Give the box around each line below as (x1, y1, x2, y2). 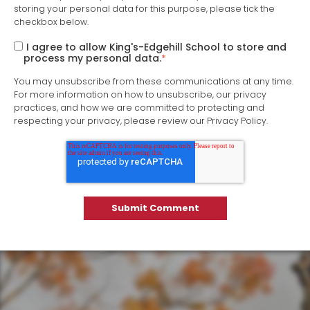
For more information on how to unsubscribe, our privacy (14, 89, 266, 101)
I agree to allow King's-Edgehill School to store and (26, 40, 286, 55)
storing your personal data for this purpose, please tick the (14, 2, 275, 15)
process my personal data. (24, 51, 161, 66)
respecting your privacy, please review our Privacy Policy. (14, 115, 268, 127)
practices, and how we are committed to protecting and (14, 102, 264, 114)
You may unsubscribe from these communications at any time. (14, 75, 293, 88)
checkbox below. (14, 15, 89, 28)
